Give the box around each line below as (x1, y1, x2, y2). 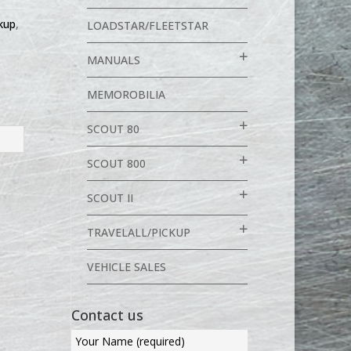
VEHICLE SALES (86, 259, 166, 274)
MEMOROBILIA (86, 87, 165, 102)
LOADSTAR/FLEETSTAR (86, 18, 208, 33)
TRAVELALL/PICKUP (86, 225, 190, 240)
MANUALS (86, 52, 140, 67)
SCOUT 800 (86, 156, 146, 171)
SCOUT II (86, 190, 133, 205)
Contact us (71, 306, 143, 324)
